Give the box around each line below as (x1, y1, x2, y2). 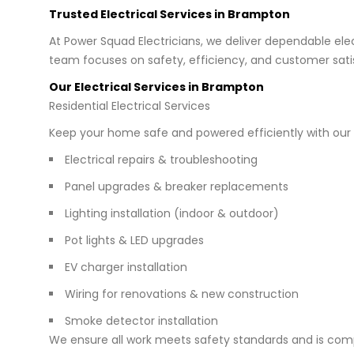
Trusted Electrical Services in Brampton (49, 6, 290, 22)
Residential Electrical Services (49, 97, 210, 114)
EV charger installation (65, 258, 187, 275)
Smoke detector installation (65, 312, 218, 329)
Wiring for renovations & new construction (65, 285, 299, 302)
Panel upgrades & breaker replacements (65, 178, 288, 194)
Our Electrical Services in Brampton (49, 78, 264, 95)
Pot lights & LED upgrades (65, 232, 204, 248)
